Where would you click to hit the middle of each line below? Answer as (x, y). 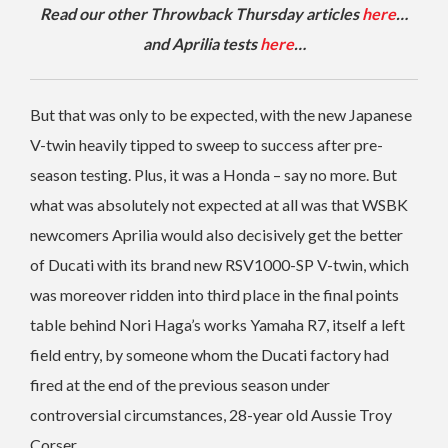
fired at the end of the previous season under (180, 384)
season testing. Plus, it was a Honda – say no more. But (213, 174)
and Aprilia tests (201, 43)
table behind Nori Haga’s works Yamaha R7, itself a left (217, 324)
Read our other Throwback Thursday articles (201, 13)
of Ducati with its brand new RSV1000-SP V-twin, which (219, 264)
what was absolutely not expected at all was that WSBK (219, 204)
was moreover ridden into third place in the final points (214, 294)
